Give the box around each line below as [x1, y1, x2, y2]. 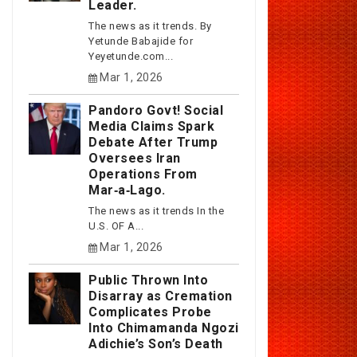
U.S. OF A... [88, 220, 143, 233]
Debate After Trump [88, 134, 218, 150]
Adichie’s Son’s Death [88, 335, 223, 351]
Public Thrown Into [88, 272, 208, 288]
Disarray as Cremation [88, 288, 233, 304]
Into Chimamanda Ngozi [88, 320, 239, 335]
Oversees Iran [88, 150, 181, 166]
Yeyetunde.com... [88, 50, 173, 63]
